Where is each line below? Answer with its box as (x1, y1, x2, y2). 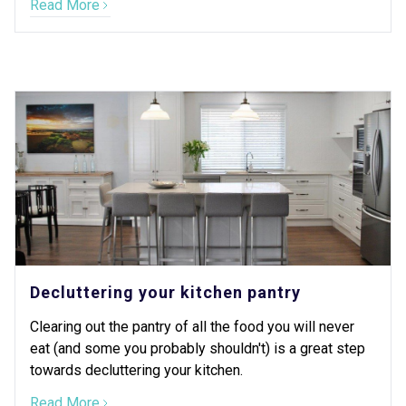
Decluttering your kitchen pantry (30, 283, 301, 302)
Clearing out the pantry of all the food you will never (30, 318, 354, 335)
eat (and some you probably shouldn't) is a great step (30, 340, 365, 357)
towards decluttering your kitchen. (30, 362, 243, 379)
